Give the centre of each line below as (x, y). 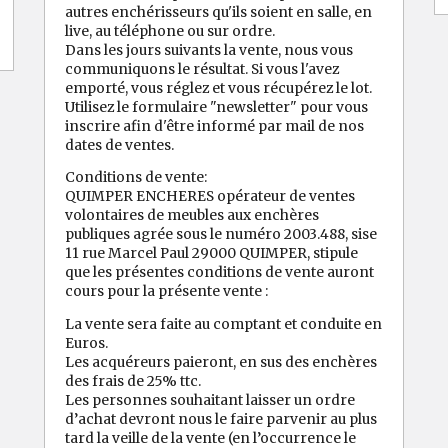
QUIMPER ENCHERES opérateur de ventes (210, 196)
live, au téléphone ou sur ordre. (170, 30)
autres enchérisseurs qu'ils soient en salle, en (218, 11)
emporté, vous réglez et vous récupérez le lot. (218, 87)
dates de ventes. (119, 144)
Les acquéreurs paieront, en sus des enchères (221, 362)
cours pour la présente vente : (166, 291)
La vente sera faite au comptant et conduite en (223, 324)
